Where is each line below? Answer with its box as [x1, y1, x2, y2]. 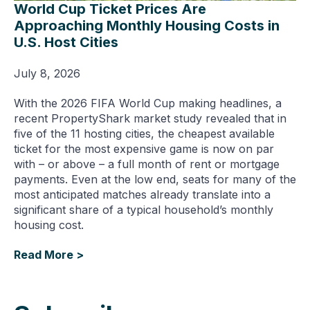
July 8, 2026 [14, 66, 80, 80]
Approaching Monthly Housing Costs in [14, 17, 280, 34]
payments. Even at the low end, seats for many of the [14, 172, 296, 186]
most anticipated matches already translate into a [14, 187, 271, 201]
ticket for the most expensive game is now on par [14, 141, 274, 156]
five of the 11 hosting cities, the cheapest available [14, 126, 275, 140]
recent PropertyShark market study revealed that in [14, 111, 286, 125]
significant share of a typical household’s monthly [14, 202, 273, 217]
